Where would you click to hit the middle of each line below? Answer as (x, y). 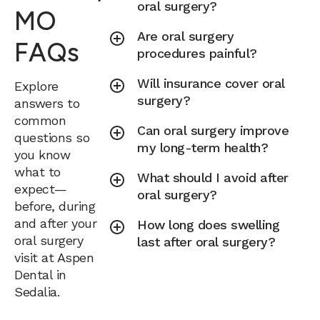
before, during (55, 206)
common (40, 120)
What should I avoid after (213, 177)
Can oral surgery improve (213, 130)
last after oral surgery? (206, 242)
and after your (55, 223)
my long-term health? (203, 147)
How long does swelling (209, 225)
